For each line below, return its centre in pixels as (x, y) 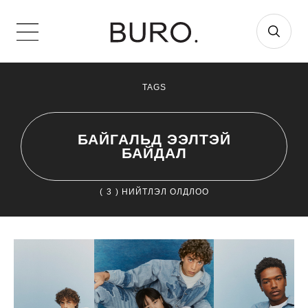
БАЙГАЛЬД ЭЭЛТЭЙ (154, 139)
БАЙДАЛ (154, 153)
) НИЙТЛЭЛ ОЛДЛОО (162, 192)
